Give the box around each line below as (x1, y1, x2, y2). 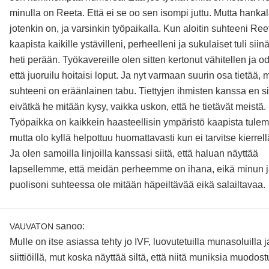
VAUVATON (9, 222, 53, 232)
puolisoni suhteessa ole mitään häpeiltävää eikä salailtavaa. (9, 180, 265, 190)
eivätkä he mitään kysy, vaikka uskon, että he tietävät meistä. (9, 101, 266, 112)
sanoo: (55, 221, 85, 232)
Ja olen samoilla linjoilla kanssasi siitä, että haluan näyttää (9, 148, 258, 159)
